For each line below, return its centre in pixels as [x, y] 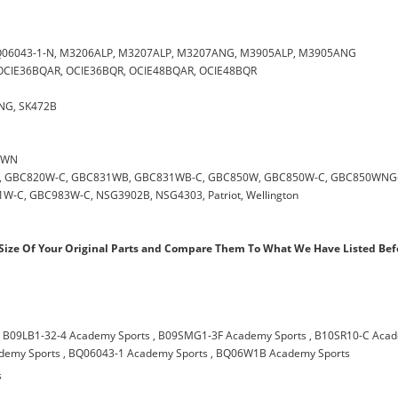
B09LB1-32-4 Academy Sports [77, 335]
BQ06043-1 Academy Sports [139, 353]
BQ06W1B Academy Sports [283, 353]
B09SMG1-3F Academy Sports [233, 335]
